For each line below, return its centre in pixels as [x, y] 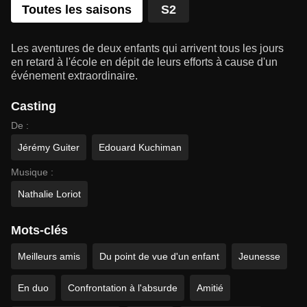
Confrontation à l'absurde [123, 288]
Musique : [32, 172]
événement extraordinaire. [74, 76]
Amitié [210, 288]
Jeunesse [259, 256]
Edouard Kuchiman [140, 147]
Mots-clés [39, 230]
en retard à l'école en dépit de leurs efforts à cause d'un [144, 62]
